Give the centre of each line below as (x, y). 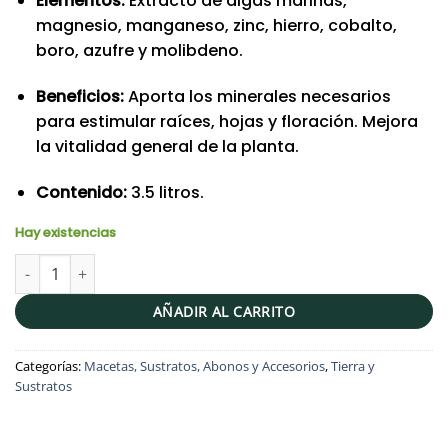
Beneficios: (79, 96)
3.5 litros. (165, 192)
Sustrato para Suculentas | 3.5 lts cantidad (158, 265)
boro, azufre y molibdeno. (139, 50)
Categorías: (49, 366)
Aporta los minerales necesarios (257, 96)
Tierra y (353, 366)
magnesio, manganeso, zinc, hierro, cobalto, (216, 25)
